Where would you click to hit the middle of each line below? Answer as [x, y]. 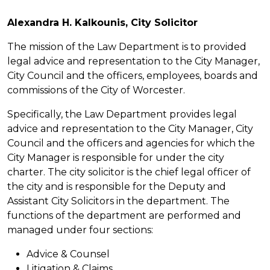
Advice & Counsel [68, 254]
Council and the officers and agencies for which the [131, 143]
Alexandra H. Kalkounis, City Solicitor [102, 22]
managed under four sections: [80, 230]
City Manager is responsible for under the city [116, 157]
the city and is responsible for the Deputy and [117, 186]
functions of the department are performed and [124, 215]
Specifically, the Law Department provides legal [122, 114]
